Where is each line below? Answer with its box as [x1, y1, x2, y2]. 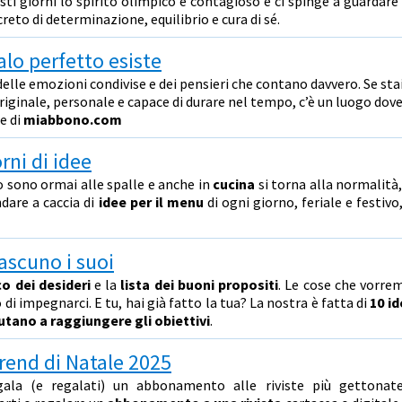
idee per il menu [98, 193, 204, 211]
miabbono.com [23, 110, 122, 128]
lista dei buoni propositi [120, 275, 279, 293]
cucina [213, 175, 256, 193]
